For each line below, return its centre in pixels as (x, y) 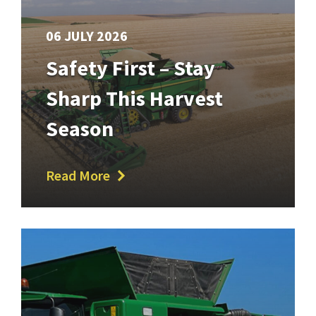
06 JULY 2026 (87, 36)
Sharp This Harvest (134, 98)
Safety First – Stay (130, 68)
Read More (78, 176)
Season (80, 129)
